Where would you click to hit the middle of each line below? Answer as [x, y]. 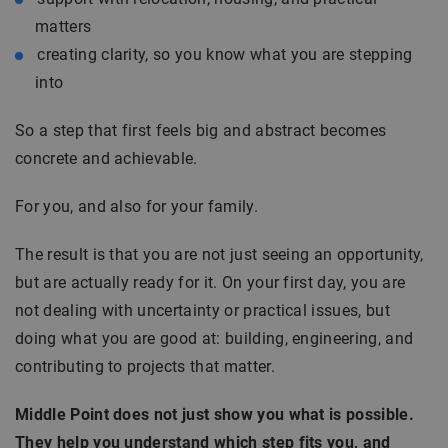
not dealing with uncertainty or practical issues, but [202, 310]
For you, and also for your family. [136, 206]
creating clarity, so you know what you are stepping [225, 54]
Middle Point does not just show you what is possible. [214, 414]
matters [63, 26]
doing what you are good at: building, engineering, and [214, 338]
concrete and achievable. [106, 158]
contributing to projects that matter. [145, 366]
